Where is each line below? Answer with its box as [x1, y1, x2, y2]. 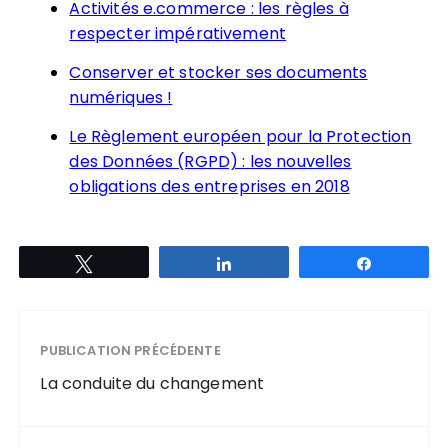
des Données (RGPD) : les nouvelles [69, 149, 352, 173]
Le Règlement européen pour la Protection [69, 124, 412, 148]
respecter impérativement [69, 21, 287, 45]
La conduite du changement [40, 371, 265, 395]
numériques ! [69, 85, 173, 109]
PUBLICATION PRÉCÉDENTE [40, 340, 221, 360]
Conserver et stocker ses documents [69, 60, 368, 84]
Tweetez [105, 255, 157, 270]
